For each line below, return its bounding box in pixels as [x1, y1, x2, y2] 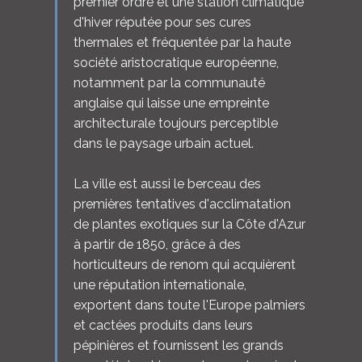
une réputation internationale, [73, 276, 246, 293]
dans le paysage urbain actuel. [73, 135, 254, 151]
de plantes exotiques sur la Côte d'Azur [73, 216, 305, 232]
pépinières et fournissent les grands [73, 337, 284, 353]
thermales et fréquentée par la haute [73, 34, 291, 50]
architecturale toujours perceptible [73, 115, 278, 131]
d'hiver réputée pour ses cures [73, 14, 251, 30]
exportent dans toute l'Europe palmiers [73, 297, 305, 313]
